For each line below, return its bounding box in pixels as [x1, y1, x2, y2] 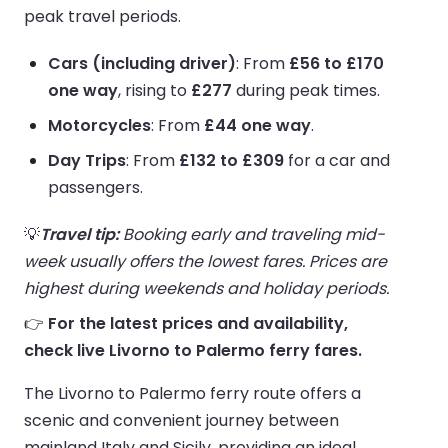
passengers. [48, 175, 143, 199]
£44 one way [204, 113, 311, 137]
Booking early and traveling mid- [119, 222, 385, 246]
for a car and [284, 148, 390, 172]
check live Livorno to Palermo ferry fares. [24, 338, 362, 362]
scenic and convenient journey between [24, 408, 339, 432]
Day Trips [48, 148, 126, 172]
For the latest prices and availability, [48, 311, 348, 335]
